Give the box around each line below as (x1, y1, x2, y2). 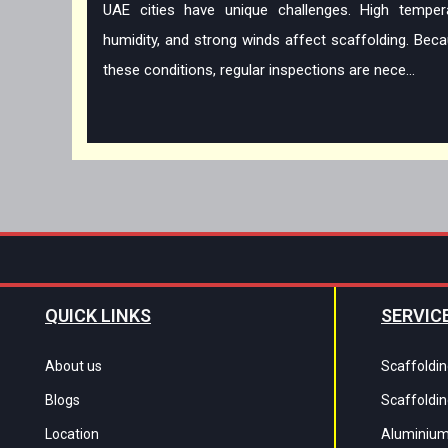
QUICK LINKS (45, 305, 151, 327)
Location (45, 426, 99, 443)
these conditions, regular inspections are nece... (103, 61, 415, 80)
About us (45, 358, 102, 375)
